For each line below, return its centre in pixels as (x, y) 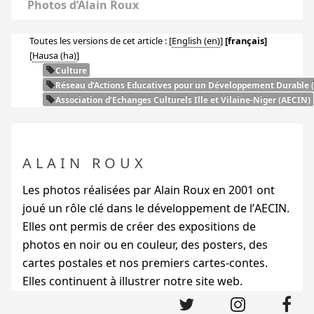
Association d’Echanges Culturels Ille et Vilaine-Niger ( (168, 100)
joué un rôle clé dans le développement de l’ (138, 208)
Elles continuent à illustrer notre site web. (132, 281)
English (186, 41)
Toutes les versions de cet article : (99, 41)
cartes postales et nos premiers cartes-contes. (145, 262)
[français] (246, 41)
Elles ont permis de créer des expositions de (139, 226)
